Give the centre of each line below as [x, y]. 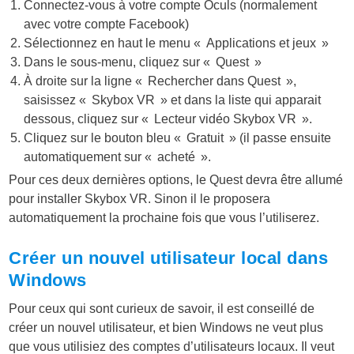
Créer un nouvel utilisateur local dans [169, 258]
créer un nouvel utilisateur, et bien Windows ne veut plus [166, 327]
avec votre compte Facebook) [107, 24]
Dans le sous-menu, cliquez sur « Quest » [143, 62]
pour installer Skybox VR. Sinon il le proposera [140, 198]
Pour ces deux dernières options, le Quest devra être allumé [176, 179]
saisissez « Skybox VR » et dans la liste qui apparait [173, 100]
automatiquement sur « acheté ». [118, 156]
